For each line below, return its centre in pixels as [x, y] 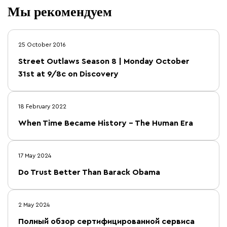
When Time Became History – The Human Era [106, 123]
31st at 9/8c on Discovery [68, 74]
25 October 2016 [42, 45]
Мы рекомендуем [60, 11]
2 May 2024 [34, 205]
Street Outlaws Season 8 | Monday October [104, 61]
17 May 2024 [35, 156]
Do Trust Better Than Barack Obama [89, 172]
